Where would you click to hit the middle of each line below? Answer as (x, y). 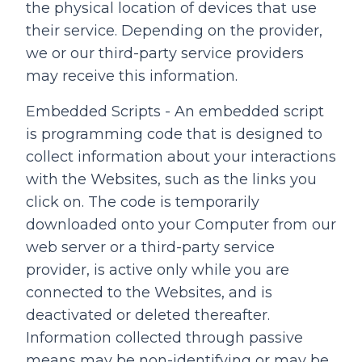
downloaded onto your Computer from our (181, 225)
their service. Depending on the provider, (174, 31)
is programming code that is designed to (174, 134)
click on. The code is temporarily (143, 202)
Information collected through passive (164, 338)
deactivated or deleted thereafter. (148, 315)
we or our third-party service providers (165, 53)
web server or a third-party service (150, 247)
